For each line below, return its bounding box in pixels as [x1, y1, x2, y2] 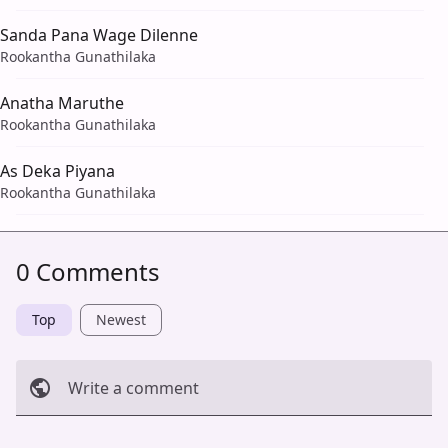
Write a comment [68, 377, 199, 400]
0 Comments [16, 255, 160, 289]
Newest [96, 310, 146, 330]
